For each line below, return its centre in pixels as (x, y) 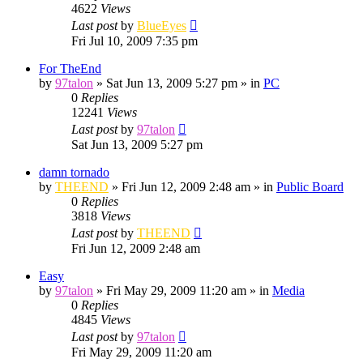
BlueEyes (162, 25)
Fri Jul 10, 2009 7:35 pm (135, 41)
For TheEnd (70, 68)
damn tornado (74, 172)
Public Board (310, 186)
